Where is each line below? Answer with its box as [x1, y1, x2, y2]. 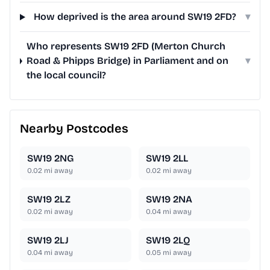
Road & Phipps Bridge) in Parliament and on [27, 55, 229, 67]
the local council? [27, 69, 107, 81]
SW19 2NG [27, 152, 74, 165]
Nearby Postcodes [20, 121, 128, 136]
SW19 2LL [146, 152, 188, 165]
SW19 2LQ [146, 234, 190, 246]
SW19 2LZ [27, 193, 71, 206]
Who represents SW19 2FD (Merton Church [27, 40, 226, 52]
